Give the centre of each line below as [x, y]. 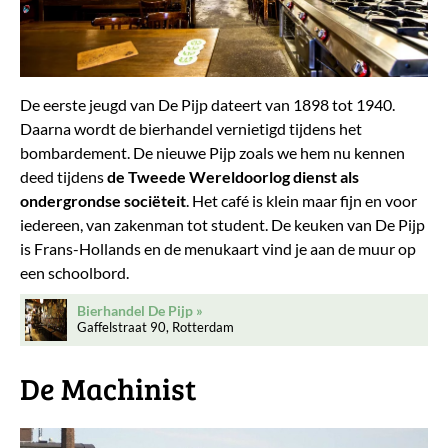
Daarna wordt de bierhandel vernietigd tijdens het [191, 129]
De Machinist [108, 388]
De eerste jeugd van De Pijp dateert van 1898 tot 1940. [207, 105]
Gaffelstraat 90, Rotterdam [155, 327]
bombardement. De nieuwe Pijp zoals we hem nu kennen [212, 153]
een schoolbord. [74, 273]
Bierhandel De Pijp [135, 311]
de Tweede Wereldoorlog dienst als [233, 177]
